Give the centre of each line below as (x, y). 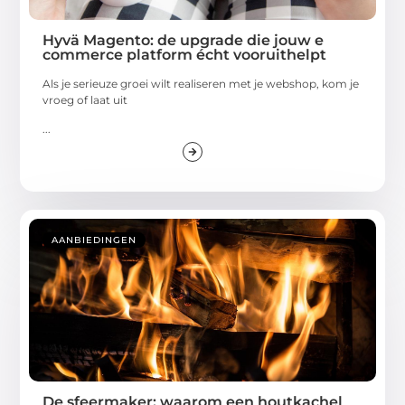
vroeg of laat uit (85, 99)
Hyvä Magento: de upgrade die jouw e (184, 40)
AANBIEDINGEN (94, 240)
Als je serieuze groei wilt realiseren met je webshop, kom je (201, 83)
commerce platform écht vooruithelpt (185, 54)
